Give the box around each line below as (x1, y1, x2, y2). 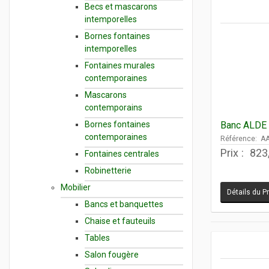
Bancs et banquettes (85, 199, 163, 209)
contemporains (85, 102, 142, 112)
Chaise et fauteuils (85, 216, 156, 226)
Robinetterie (85, 165, 131, 175)
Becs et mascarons (85, 1, 157, 11)
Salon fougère (85, 249, 139, 259)
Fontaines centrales (85, 148, 159, 159)
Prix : (220, 146, 247, 159)
